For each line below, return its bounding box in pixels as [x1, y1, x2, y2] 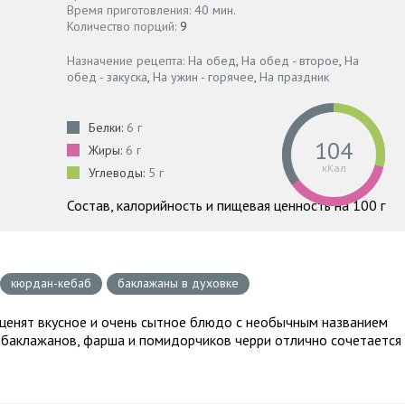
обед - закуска [67, 69, 147, 85]
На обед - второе [241, 52, 339, 69]
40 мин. [194, 2, 236, 18]
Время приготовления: [67, 2, 194, 18]
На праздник [259, 69, 329, 85]
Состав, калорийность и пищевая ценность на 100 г [67, 196, 385, 214]
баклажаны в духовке [118, 275, 239, 291]
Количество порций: [67, 18, 180, 34]
